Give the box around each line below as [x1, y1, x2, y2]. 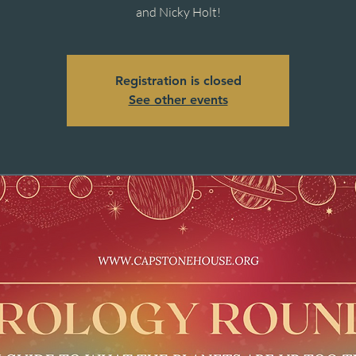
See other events [128, 92, 228, 107]
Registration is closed [114, 73, 242, 88]
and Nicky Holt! [135, 4, 221, 20]
